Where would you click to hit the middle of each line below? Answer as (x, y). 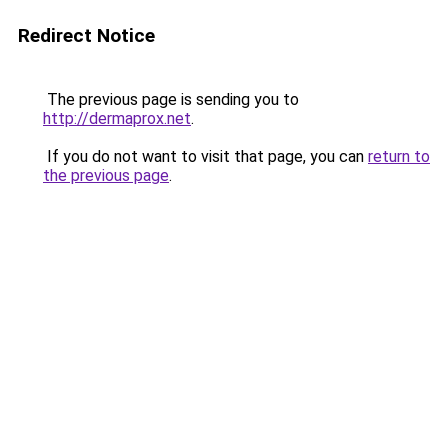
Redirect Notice (86, 35)
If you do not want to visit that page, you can (205, 156)
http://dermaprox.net (117, 118)
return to (399, 156)
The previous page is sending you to (171, 99)
